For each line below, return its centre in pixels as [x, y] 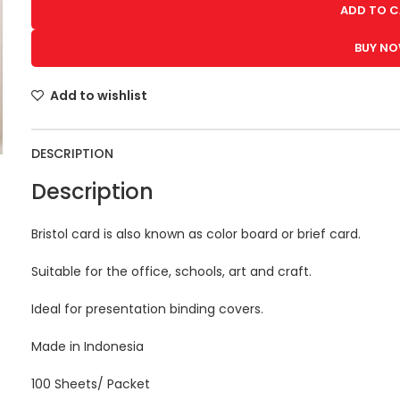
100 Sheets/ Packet [91, 383]
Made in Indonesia [88, 346]
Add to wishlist [98, 95]
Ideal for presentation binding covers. [150, 308]
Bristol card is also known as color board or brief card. [196, 233]
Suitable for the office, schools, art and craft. [172, 271]
